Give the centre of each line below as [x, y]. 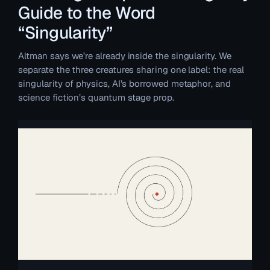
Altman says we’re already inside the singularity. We [125, 56]
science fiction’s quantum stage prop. [96, 98]
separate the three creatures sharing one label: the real [131, 70]
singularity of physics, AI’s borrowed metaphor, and [124, 84]
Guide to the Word [87, 13]
